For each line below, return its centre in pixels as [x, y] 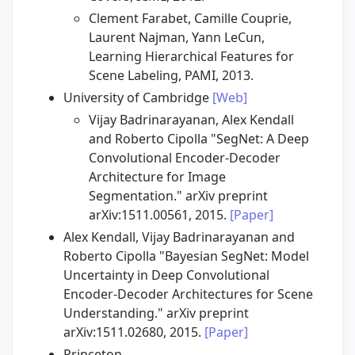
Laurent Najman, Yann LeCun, [177, 38]
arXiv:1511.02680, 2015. [134, 332]
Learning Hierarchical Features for [191, 57]
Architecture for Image [157, 177]
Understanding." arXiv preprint [156, 313]
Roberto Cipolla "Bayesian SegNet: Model [186, 256]
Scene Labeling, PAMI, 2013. [171, 76]
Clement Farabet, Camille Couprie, [190, 19]
